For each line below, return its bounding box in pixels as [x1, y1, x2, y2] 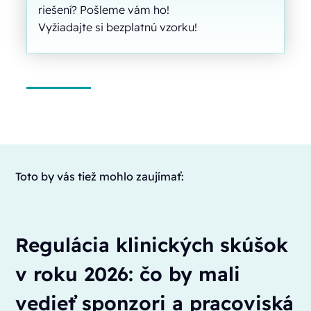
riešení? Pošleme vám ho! [38, 3, 170, 17]
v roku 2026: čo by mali [15, 262, 241, 287]
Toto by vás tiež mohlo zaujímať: [15, 169, 185, 184]
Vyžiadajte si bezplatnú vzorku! [38, 20, 198, 35]
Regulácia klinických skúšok [15, 233, 289, 258]
